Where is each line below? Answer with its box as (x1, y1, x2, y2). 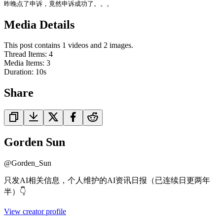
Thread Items (4, 50, 45, 59)
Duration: (4, 68, 36, 76)
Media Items (4, 59, 42, 68)
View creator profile (4, 207, 66, 216)
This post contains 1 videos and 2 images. (4, 41, 133, 50)
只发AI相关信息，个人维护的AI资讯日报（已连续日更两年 (4, 176, 210, 185)
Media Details (4, 18, 74, 31)
